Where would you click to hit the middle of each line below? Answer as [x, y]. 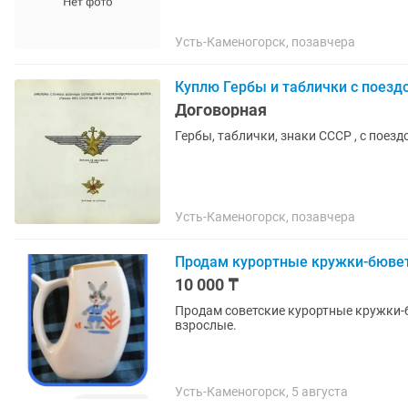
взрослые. [206, 325]
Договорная [221, 110]
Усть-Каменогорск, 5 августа [261, 392]
